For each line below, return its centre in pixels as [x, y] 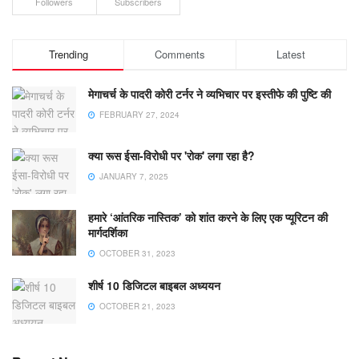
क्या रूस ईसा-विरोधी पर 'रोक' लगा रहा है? [171, 155]
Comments [179, 54]
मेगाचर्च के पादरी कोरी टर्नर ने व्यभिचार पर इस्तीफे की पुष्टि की [210, 93]
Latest [291, 54]
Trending [68, 54]
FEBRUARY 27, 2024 [138, 114]
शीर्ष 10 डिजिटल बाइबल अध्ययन [154, 286]
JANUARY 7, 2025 [133, 176]
